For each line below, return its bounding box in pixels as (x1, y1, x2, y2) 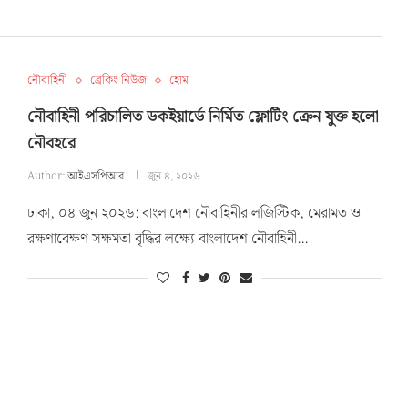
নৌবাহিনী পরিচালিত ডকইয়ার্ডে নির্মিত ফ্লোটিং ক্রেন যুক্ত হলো (26, 104, 379, 131)
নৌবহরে (26, 130, 76, 158)
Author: (26, 168, 67, 186)
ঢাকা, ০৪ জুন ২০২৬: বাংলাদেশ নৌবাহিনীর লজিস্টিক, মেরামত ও (26, 202, 361, 226)
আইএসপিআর (66, 168, 124, 186)
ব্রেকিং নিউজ (89, 71, 147, 91)
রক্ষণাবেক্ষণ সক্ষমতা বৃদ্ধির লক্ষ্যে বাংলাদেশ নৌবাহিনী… (26, 228, 308, 251)
